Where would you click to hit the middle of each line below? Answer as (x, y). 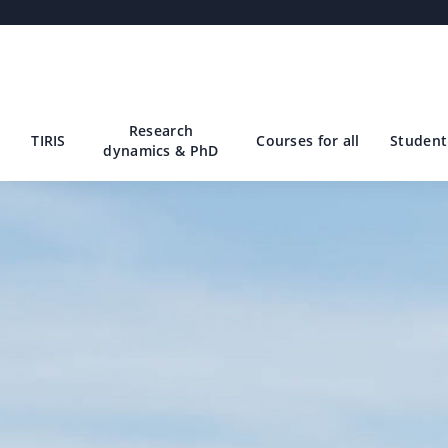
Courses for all (308, 141)
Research (161, 131)
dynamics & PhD (161, 151)
